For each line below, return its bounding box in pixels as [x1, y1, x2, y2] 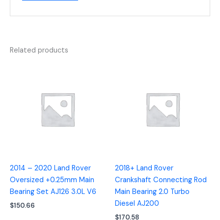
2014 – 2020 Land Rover [10, 164, 91, 173]
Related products [10, 46, 68, 55]
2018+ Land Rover [115, 164, 173, 173]
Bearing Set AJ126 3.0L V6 [10, 187, 96, 197]
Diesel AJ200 [115, 199, 159, 209]
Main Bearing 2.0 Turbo [115, 187, 190, 197]
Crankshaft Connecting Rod [115, 175, 207, 185]
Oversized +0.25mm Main [10, 175, 94, 185]
